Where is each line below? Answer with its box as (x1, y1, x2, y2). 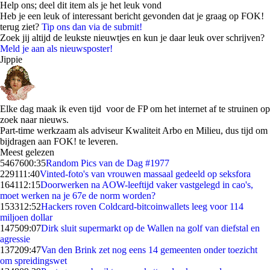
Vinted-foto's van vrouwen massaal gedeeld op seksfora (40, 169, 251, 179)
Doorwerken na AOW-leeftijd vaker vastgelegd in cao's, (40, 180, 253, 190)
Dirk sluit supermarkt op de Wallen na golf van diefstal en (41, 223, 260, 233)
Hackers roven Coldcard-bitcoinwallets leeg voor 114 (41, 201, 243, 212)
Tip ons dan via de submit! (42, 22, 142, 32)
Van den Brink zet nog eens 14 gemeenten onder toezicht (41, 245, 257, 255)
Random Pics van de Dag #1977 (46, 158, 169, 168)
